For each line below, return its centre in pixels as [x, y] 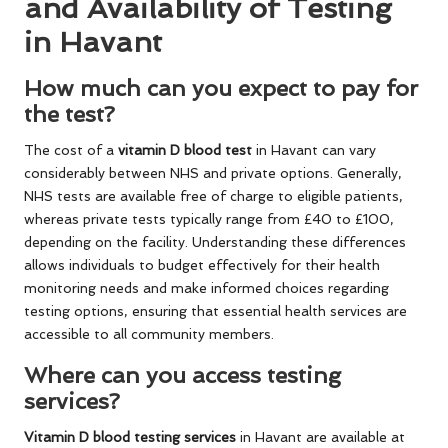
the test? [69, 114]
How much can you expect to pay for [221, 88]
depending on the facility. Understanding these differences [215, 242]
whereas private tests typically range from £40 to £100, [209, 219]
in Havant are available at [320, 437]
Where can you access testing [182, 375]
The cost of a [71, 150]
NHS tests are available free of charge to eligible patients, [213, 196]
